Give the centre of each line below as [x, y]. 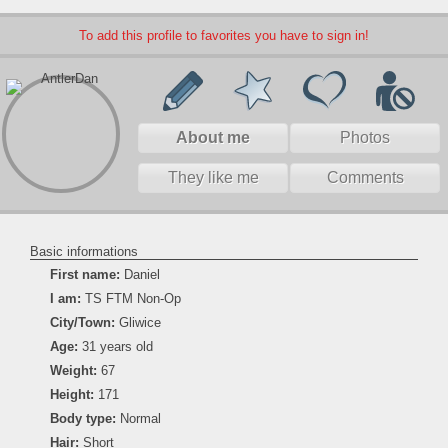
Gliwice [138, 322]
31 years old [115, 346]
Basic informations [84, 251]
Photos [365, 137]
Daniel [142, 274]
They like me [213, 177]
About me [213, 137]
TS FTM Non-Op [131, 298]
